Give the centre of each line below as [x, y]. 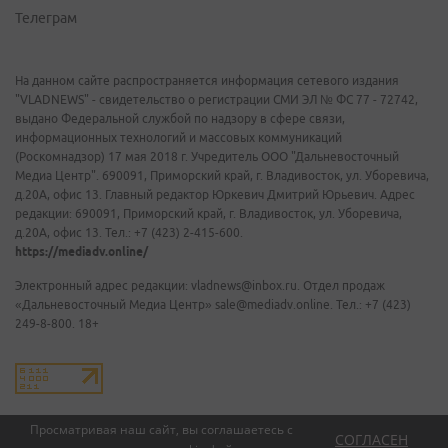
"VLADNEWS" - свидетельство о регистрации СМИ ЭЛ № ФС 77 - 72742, [216, 99]
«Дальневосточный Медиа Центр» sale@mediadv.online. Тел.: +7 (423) [213, 304]
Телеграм [46, 18]
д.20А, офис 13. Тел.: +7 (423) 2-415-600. [129, 232]
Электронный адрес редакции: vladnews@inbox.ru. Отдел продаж [200, 285]
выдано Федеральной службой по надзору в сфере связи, [180, 118]
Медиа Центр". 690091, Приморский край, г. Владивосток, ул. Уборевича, [222, 175]
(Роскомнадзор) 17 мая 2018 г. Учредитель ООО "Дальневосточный [207, 156]
